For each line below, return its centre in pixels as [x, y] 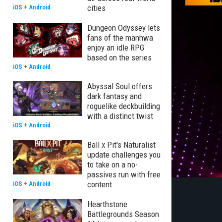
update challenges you [124, 155]
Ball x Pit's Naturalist [121, 145]
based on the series [119, 57]
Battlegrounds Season [123, 214]
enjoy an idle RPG [116, 48]
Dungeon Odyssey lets [124, 28]
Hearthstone [107, 204]
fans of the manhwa [120, 38]
